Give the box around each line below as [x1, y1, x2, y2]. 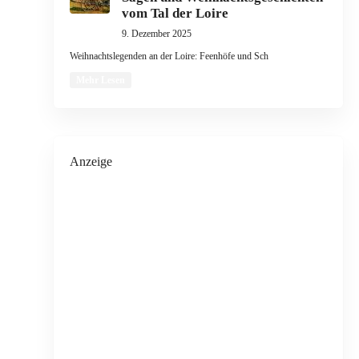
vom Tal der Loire [121, 6, 228, 21]
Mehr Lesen [75, 75, 125, 86]
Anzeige [69, 155, 112, 168]
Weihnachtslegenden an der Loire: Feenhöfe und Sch [69, 50, 268, 62]
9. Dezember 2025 [121, 28, 192, 39]
